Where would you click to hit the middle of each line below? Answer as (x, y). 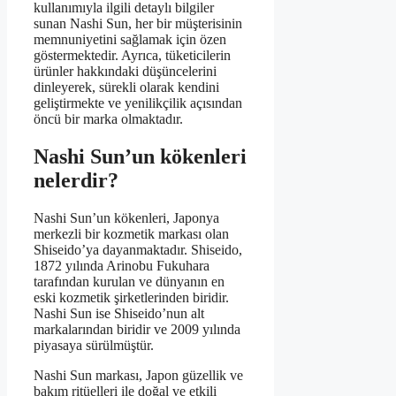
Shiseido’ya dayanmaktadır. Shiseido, (138, 250)
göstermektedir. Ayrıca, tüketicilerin (132, 56)
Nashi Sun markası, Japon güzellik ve (138, 376)
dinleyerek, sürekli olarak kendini (126, 88)
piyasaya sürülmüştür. (94, 346)
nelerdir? (76, 181)
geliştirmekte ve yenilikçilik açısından (138, 103)
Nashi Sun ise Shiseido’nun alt (119, 314)
